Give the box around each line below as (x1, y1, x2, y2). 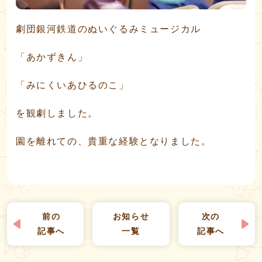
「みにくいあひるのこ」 (16, 79, 129, 91)
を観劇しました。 (16, 107, 98, 119)
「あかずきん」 (16, 51, 88, 63)
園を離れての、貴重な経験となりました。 (16, 135, 212, 147)
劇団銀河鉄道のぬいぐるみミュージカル (16, 23, 201, 35)
